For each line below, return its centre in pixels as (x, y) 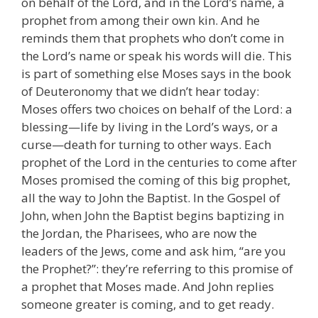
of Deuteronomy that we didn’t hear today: (140, 91)
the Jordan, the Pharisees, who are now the (139, 233)
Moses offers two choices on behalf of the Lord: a (157, 109)
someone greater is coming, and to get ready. (148, 304)
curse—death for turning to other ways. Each (146, 144)
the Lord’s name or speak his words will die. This (157, 55)
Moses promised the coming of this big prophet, (156, 180)
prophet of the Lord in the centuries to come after (159, 162)
